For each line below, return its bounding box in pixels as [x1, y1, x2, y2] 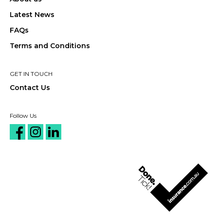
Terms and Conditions [10, 41, 90, 51]
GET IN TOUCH [10, 70, 53, 78]
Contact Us [10, 83, 50, 92]
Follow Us [10, 112, 36, 120]
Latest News [10, 10, 54, 19]
